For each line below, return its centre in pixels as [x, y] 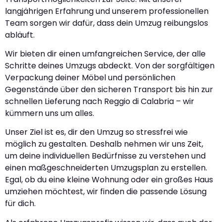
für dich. [20, 204]
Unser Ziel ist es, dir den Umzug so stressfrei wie [96, 132]
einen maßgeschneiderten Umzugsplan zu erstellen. [106, 168]
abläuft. [20, 35]
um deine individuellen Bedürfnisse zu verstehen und [105, 156]
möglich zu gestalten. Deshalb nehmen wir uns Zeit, [104, 144]
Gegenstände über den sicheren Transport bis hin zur [109, 90]
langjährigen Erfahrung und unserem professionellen [107, 11]
